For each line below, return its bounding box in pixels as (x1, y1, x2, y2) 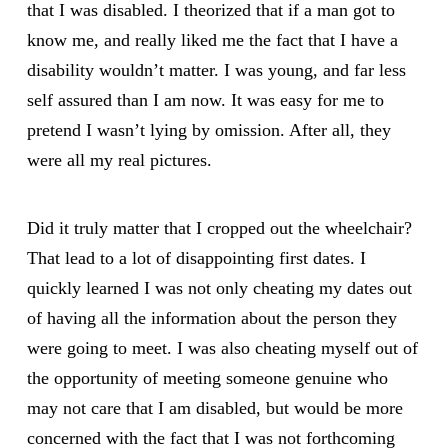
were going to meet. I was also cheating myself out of (26, 338, 418, 359)
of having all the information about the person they (26, 308, 397, 329)
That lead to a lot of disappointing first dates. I (26, 248, 366, 269)
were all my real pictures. (26, 149, 212, 170)
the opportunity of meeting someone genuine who (26, 368, 388, 389)
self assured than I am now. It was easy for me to (26, 89, 384, 110)
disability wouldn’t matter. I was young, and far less (26, 59, 406, 80)
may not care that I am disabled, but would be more (26, 398, 403, 419)
